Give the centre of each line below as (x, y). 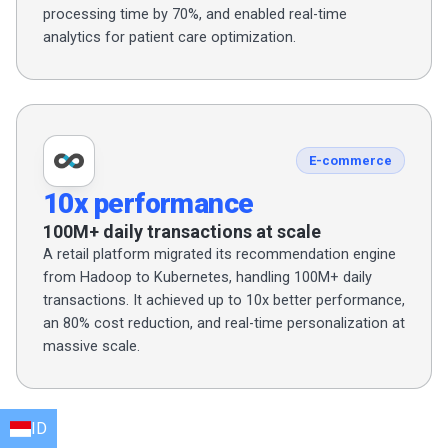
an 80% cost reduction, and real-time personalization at (224, 323)
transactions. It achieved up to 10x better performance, (224, 300)
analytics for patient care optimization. (169, 37)
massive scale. (91, 346)
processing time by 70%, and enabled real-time (195, 14)
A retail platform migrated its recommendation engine (219, 254)
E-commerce (350, 161)
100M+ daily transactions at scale (182, 231)
